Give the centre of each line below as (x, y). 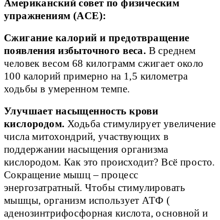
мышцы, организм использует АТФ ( (87, 200)
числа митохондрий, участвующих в (86, 136)
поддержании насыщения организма (86, 149)
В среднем (172, 50)
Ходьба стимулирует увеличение (141, 124)
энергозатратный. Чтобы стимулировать (95, 187)
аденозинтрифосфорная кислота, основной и (106, 213)
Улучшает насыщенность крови (81, 111)
